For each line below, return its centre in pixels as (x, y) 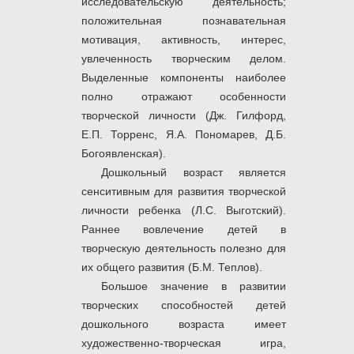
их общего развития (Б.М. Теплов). (172, 267)
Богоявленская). (124, 154)
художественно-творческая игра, (184, 343)
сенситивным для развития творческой (184, 192)
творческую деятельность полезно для (184, 249)
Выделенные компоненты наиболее (184, 78)
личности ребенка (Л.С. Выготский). (184, 211)
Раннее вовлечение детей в (184, 230)
